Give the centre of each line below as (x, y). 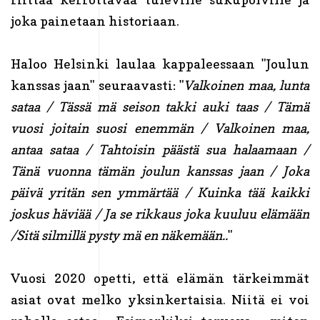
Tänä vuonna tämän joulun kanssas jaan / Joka (160, 171)
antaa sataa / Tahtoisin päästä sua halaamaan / (160, 149)
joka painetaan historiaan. (96, 21)
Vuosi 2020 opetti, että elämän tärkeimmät (160, 278)
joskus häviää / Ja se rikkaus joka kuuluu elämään (160, 214)
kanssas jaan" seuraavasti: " (97, 85)
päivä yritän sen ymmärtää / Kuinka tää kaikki (160, 192)
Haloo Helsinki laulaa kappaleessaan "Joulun (160, 64)
